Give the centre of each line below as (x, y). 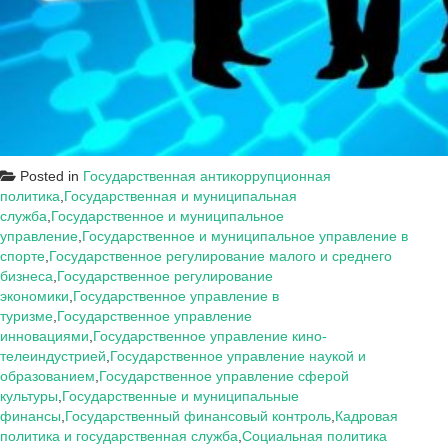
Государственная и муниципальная (180, 196)
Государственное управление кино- (210, 336)
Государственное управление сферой (224, 376)
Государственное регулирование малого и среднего (220, 256)
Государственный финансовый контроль (198, 416)
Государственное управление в (176, 296)
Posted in (49, 176)
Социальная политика (314, 436)
